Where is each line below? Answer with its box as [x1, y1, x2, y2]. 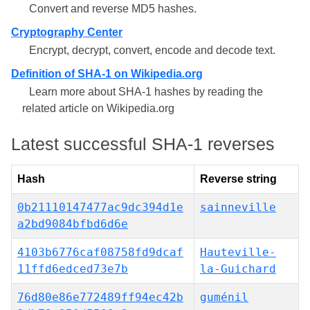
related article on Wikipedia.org [22, 102, 174, 114]
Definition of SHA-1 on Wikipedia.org [11, 68, 203, 80]
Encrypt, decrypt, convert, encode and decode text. [29, 44, 275, 56]
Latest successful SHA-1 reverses [11, 134, 275, 154]
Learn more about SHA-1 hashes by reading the [29, 86, 263, 98]
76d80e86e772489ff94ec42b [17, 291, 183, 304]
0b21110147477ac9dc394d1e [17, 201, 183, 214]
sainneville [200, 201, 276, 214]
